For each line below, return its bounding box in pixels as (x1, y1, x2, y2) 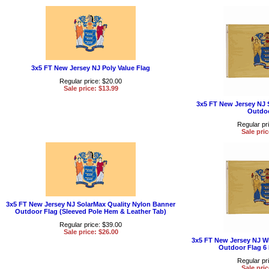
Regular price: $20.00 (59, 77, 122, 85)
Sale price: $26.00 (63, 228, 118, 235)
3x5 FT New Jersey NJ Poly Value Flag (31, 64, 150, 71)
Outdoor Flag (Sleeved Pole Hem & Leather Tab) (15, 207, 166, 215)
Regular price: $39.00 (59, 220, 122, 228)
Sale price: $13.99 (63, 84, 118, 92)
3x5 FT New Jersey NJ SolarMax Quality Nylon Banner (6, 200, 175, 208)
